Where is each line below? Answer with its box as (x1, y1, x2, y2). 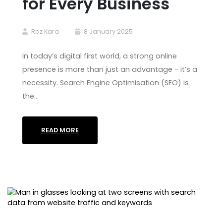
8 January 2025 (84, 27, 133, 36)
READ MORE (41, 126, 79, 135)
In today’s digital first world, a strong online (22, 51, 177, 61)
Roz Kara (31, 27, 59, 36)
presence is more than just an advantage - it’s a (22, 64, 197, 75)
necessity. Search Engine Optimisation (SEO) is (22, 78, 189, 88)
